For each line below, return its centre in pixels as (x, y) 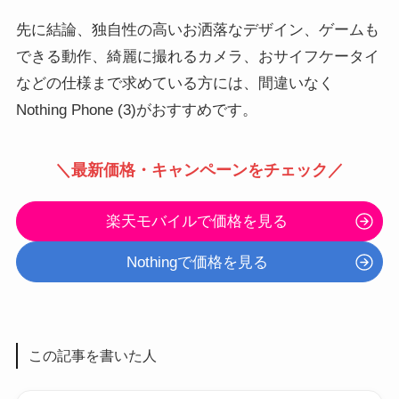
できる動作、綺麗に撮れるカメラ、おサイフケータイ (197, 57)
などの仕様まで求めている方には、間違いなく (175, 83)
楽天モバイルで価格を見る (197, 222)
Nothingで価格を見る (197, 262)
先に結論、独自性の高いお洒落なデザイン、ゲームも (197, 30)
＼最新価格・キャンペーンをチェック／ (199, 171)
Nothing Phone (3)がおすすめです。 (136, 110)
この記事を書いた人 (93, 355)
